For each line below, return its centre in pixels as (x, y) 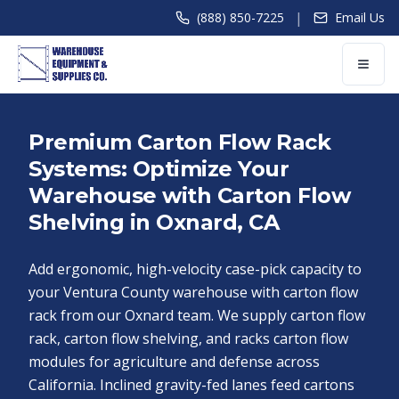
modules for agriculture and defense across (174, 362)
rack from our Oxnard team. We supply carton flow (197, 315)
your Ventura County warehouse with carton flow (193, 292)
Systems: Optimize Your (159, 169)
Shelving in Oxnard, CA (154, 222)
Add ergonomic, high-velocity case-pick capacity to (195, 269)
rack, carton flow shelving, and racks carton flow (188, 338)
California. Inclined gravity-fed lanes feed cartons (191, 385)
